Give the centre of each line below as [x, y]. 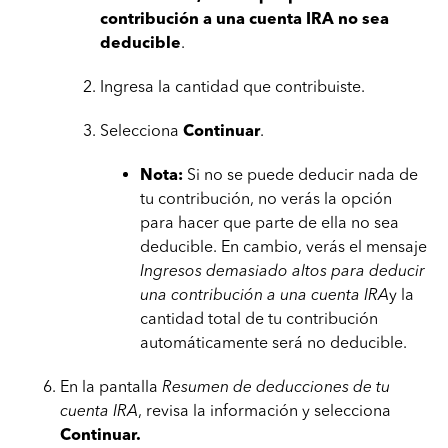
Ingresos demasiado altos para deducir [282, 270]
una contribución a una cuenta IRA [264, 294]
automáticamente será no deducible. [273, 342]
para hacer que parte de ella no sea [269, 222]
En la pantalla [111, 386]
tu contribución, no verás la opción [266, 198]
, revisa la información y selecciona [264, 410]
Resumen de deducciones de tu [276, 386]
